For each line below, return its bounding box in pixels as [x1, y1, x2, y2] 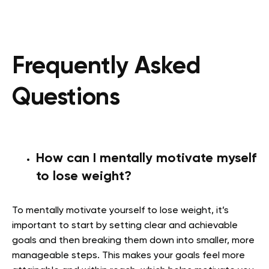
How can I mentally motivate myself [36, 151, 256, 165]
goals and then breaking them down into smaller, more [12, 235, 255, 246]
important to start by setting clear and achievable [12, 220, 238, 231]
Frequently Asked [12, 54, 201, 79]
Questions [12, 85, 120, 110]
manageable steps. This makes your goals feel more [12, 250, 245, 261]
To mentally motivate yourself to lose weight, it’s [12, 205, 229, 216]
